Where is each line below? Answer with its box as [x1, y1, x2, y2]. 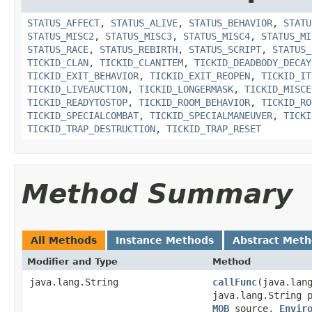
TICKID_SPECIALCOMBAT [27, 110, 139, 121]
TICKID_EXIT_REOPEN [150, 70, 250, 81]
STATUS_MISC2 [27, 31, 94, 42]
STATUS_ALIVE [111, 17, 178, 29]
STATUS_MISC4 [183, 31, 250, 42]
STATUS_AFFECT [27, 17, 100, 29]
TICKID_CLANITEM [100, 57, 183, 68]
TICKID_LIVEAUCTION [27, 84, 127, 95]
